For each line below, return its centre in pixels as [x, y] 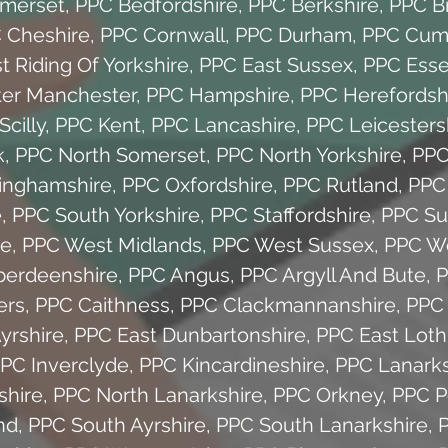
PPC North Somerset [110, 154]
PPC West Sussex [292, 244]
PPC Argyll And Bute [333, 274]
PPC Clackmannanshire [288, 304]
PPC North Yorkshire [309, 154]
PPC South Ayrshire [117, 424]
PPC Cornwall [162, 34]
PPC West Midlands [111, 244]
